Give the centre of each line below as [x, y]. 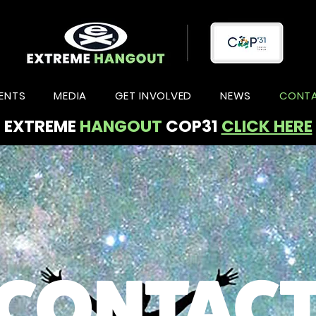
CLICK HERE [267, 126]
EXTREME [42, 126]
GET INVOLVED [153, 96]
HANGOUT [121, 126]
